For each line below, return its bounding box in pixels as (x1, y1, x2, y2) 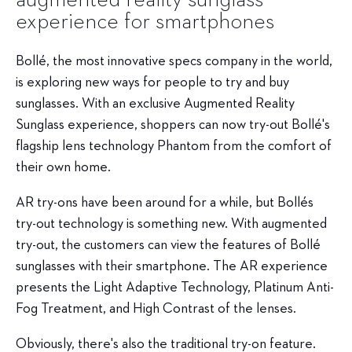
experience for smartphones (16, 10, 274, 33)
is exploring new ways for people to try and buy (16, 75, 289, 90)
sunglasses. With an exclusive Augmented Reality (16, 96, 295, 111)
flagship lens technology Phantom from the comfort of (16, 138, 332, 153)
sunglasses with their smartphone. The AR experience (16, 258, 328, 273)
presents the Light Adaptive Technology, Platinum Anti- (16, 280, 334, 295)
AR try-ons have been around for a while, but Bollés (16, 195, 313, 210)
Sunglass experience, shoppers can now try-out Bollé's (16, 117, 330, 132)
